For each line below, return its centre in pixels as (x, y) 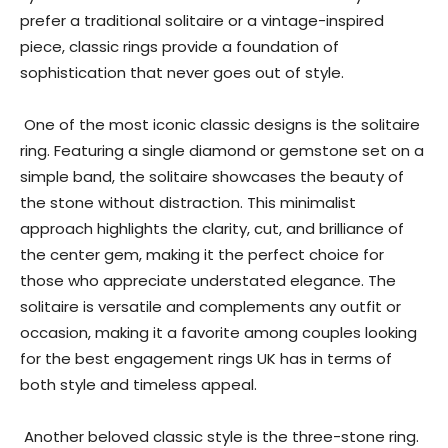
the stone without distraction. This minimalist (188, 202)
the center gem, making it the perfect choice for (202, 254)
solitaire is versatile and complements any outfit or (210, 306)
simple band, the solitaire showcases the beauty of (212, 176)
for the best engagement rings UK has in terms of (206, 358)
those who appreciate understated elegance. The (208, 280)
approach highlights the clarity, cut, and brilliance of (212, 228)
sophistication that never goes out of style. (182, 72)
